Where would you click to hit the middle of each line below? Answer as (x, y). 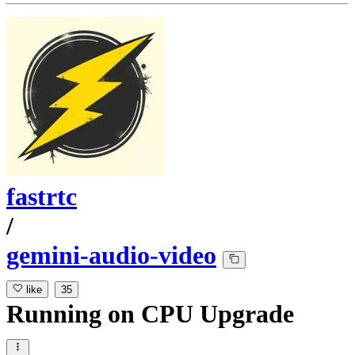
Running (57, 314)
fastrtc (42, 197)
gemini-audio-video (111, 256)
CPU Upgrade (218, 314)
